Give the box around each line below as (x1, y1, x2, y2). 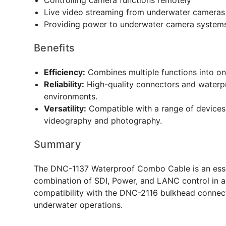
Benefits (34, 42, 75, 54)
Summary (34, 138, 81, 150)
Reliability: (44, 79, 84, 89)
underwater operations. (34, 200, 123, 210)
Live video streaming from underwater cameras (44, 7, 225, 17)
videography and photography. (44, 116, 162, 126)
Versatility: (44, 103, 86, 114)
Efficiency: (44, 67, 85, 77)
